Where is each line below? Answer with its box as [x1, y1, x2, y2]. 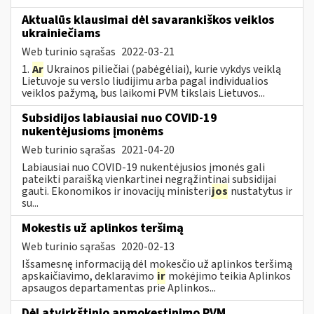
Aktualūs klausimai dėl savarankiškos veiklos [22, 11, 274, 29]
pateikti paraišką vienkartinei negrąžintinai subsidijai [22, 171, 276, 187]
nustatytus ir [228, 183, 292, 199]
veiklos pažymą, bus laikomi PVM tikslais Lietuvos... [22, 85, 265, 101]
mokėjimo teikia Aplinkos [166, 268, 291, 284]
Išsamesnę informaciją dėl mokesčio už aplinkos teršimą [22, 256, 292, 272]
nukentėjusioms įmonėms [22, 122, 163, 140]
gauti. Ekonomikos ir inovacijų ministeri [22, 183, 211, 199]
